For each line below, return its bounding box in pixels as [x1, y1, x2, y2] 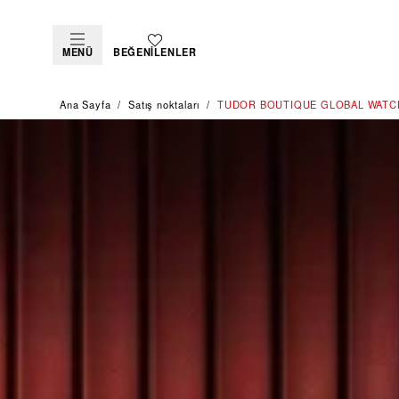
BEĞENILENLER [113, 45, 197, 59]
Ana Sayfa [60, 96, 111, 111]
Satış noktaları [128, 96, 200, 111]
